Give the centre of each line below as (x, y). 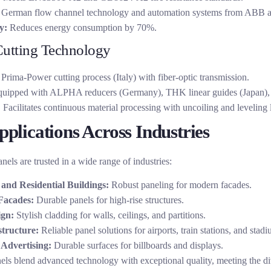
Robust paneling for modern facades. (180, 185)
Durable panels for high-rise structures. (109, 200)
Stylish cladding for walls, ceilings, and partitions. (109, 215)
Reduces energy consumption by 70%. (82, 27)
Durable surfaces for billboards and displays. (137, 246)
